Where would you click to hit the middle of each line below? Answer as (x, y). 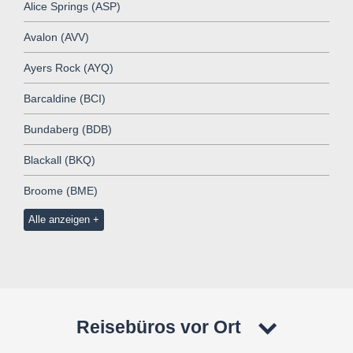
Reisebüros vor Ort (159, 327)
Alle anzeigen (59, 219)
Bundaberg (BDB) (68, 129)
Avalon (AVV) (56, 37)
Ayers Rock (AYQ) (69, 67)
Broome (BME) (61, 190)
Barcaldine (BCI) (65, 98)
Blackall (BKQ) (59, 160)
